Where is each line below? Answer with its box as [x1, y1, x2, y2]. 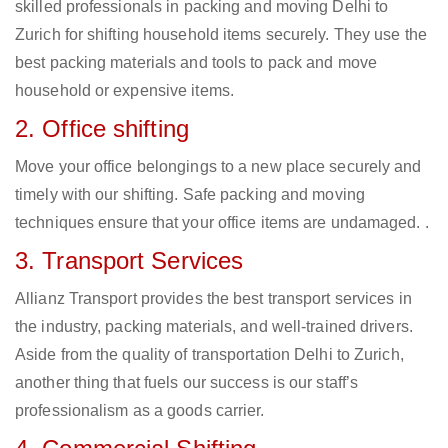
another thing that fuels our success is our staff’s [15, 374, 359, 392]
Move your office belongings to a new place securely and [15, 158, 422, 176]
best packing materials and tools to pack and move [15, 54, 377, 72]
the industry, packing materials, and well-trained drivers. [15, 318, 413, 336]
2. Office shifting [15, 115, 189, 143]
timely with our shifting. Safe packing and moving [15, 186, 365, 204]
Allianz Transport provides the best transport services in [15, 290, 412, 308]
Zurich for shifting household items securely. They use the [15, 26, 427, 44]
